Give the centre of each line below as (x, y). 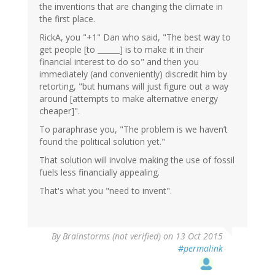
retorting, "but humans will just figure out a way (134, 86)
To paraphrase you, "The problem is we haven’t (134, 129)
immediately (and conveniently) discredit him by (133, 74)
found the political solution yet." (102, 141)
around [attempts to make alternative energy (129, 98)
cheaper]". (60, 110)
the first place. (67, 18)
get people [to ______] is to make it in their (122, 49)
